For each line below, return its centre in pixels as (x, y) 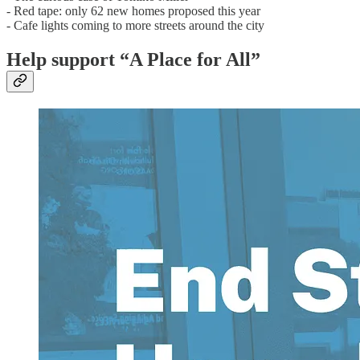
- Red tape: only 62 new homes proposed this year (133, 11)
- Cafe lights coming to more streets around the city (135, 26)
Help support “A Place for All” (133, 60)
